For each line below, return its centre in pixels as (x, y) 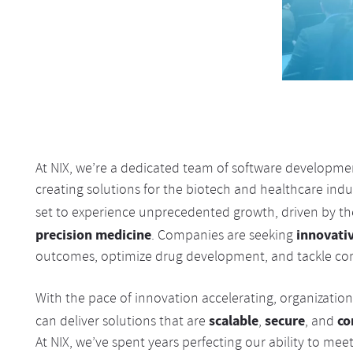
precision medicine (93, 235)
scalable (233, 321)
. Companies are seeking (223, 237)
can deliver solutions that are (122, 323)
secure (284, 321)
